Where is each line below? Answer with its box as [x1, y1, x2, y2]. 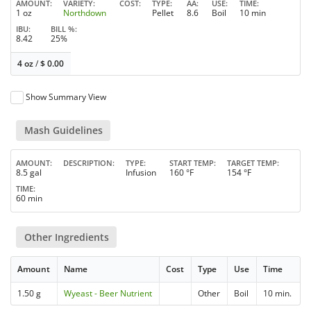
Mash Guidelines [24, 124, 103, 137]
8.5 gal [16, 167, 42, 179]
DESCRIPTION [63, 158, 112, 169]
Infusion [126, 167, 156, 179]
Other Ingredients [24, 230, 109, 244]
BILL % [51, 24, 75, 35]
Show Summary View [26, 91, 107, 103]
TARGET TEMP [227, 158, 277, 169]
